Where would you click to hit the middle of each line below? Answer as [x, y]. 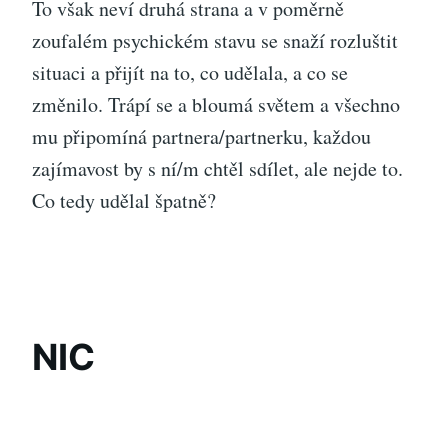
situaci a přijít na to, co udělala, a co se [190, 72]
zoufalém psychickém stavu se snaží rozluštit [215, 40]
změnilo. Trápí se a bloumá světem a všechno [216, 104]
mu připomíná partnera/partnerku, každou [201, 136]
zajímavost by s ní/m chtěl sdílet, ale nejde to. [217, 168]
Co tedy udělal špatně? [124, 200]
